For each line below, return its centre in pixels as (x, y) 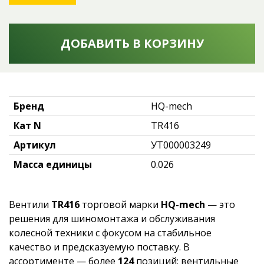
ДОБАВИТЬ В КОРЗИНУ (132, 43)
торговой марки (120, 204)
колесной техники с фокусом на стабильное (110, 233)
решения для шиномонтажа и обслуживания (112, 219)
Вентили (30, 204)
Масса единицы (53, 164)
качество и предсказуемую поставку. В (99, 247)
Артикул (35, 145)
